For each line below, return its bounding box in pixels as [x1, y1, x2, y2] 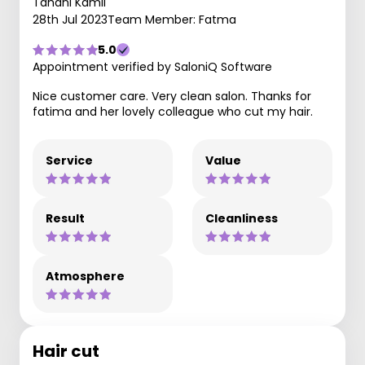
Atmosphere [46, 268, 125, 284]
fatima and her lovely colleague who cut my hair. [33, 103, 313, 120]
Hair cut [33, 340, 99, 363]
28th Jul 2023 [33, 11, 108, 28]
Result [46, 210, 85, 226]
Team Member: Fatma [108, 11, 236, 28]
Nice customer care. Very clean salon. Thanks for [33, 88, 311, 104]
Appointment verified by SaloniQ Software [33, 59, 272, 75]
